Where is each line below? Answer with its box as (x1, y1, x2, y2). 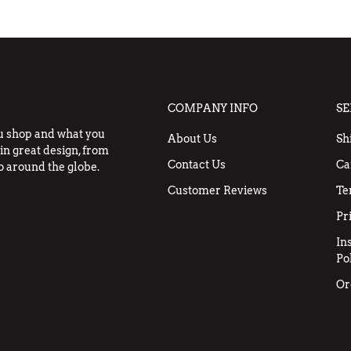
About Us (168, 132, 217, 145)
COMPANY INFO (168, 101, 258, 114)
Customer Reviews (168, 183, 267, 197)
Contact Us (168, 157, 226, 171)
